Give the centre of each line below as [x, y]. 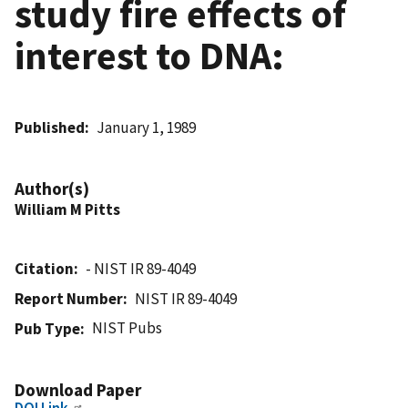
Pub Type [47, 328]
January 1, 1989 [147, 127]
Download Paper [78, 389]
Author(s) [52, 188]
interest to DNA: [149, 55]
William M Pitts [67, 209]
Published [50, 127]
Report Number [69, 298]
